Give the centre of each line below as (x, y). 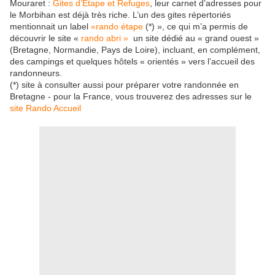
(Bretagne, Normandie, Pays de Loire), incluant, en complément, (135, 50)
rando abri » (103, 38)
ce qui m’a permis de (206, 26)
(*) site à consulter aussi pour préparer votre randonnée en (124, 85)
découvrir (29, 38)
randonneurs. (36, 73)
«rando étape (117, 26)
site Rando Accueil (45, 108)
